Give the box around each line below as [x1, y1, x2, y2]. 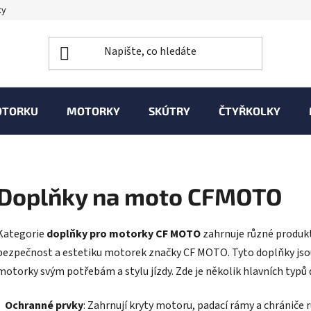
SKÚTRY [149, 104, 190, 117]
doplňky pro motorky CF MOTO [47, 226, 201, 242]
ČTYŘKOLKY [219, 104, 280, 117]
